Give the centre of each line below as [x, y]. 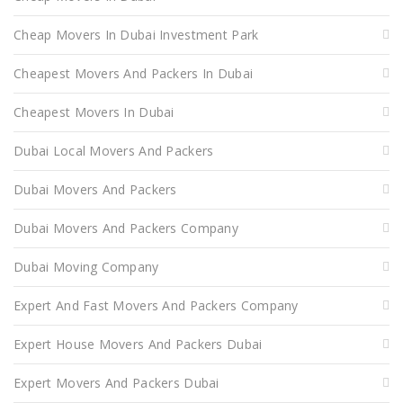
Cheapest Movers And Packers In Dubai [134, 73]
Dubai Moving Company [86, 266]
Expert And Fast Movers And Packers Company [156, 305]
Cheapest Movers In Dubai [94, 112]
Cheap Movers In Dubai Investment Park [136, 34]
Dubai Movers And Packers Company [126, 228]
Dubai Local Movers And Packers [114, 150]
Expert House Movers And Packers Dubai [138, 344]
